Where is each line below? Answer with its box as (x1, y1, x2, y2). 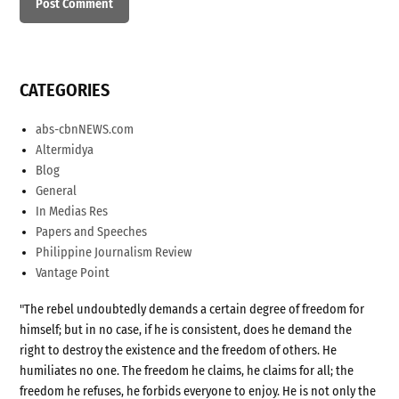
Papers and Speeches (36, 224, 148, 240)
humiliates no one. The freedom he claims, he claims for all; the (20, 362, 354, 379)
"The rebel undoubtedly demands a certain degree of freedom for (20, 301, 365, 317)
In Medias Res (36, 203, 109, 219)
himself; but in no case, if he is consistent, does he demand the (20, 322, 353, 338)
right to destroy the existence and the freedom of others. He (20, 342, 338, 358)
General (36, 183, 77, 199)
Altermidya (36, 142, 94, 158)
